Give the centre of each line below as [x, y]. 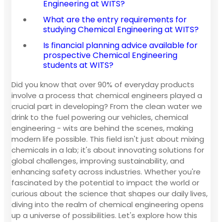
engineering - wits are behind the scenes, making [102, 128]
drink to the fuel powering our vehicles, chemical [100, 117]
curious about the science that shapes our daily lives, [110, 193]
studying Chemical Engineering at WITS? [121, 29]
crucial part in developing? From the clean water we [107, 106]
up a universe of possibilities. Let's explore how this [104, 215]
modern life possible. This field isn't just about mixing [108, 139]
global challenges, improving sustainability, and [98, 161]
